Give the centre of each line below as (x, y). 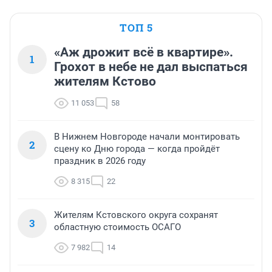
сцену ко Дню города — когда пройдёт (137, 149)
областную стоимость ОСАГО (117, 227)
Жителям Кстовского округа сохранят (136, 215)
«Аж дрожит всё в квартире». (144, 53)
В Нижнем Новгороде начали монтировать (147, 137)
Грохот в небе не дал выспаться (151, 67)
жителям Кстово (105, 82)
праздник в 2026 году (100, 161)
